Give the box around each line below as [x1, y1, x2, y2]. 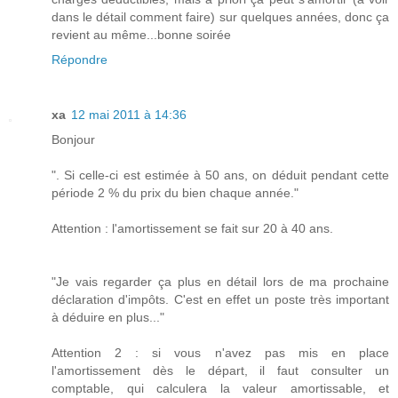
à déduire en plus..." [52, 310, 164, 325]
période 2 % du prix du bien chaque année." [52, 186, 298, 201]
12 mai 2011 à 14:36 [71, 107, 187, 123]
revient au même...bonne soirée [52, 28, 231, 43]
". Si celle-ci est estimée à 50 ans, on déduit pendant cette [52, 168, 389, 183]
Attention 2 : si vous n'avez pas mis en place [52, 346, 389, 361]
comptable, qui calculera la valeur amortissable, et [52, 381, 389, 396]
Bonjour [52, 132, 95, 147]
